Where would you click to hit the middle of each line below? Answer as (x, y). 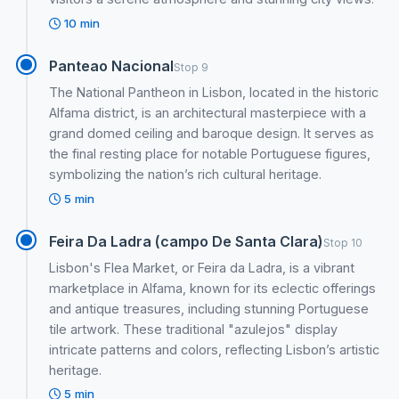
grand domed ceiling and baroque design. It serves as (212, 133)
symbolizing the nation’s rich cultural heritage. (186, 174)
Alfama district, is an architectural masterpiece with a (208, 112)
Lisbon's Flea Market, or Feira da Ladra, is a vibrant (202, 267)
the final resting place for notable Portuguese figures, (210, 153)
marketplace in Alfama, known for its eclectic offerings (213, 288)
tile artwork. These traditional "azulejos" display (194, 329)
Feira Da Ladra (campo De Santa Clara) (187, 241)
